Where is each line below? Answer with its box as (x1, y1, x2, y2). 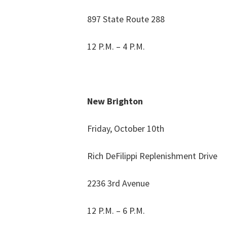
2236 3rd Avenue (87, 177, 149, 190)
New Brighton (87, 95, 143, 107)
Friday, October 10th (87, 123, 164, 135)
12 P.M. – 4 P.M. (87, 41, 145, 53)
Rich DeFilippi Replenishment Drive (87, 150, 217, 162)
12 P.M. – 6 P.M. (87, 205, 145, 217)
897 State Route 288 (87, 13, 165, 25)
